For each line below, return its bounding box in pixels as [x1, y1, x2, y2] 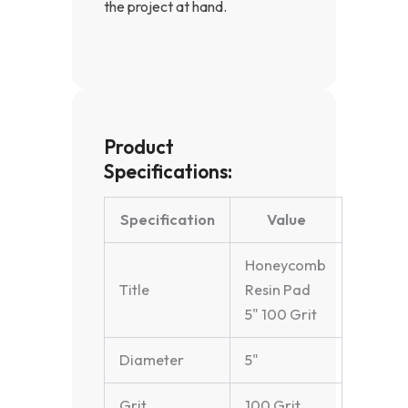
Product [104, 134, 174, 158]
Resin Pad [245, 280, 311, 300]
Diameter [119, 351, 185, 370]
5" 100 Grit [245, 305, 318, 324]
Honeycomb [245, 256, 327, 275]
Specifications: [104, 158, 232, 183]
